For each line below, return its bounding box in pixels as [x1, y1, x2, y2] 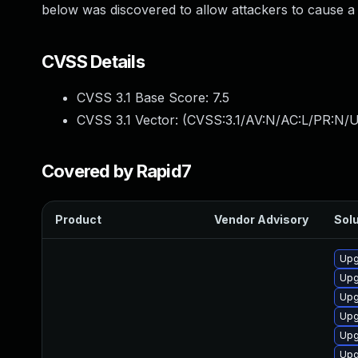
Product [55, 213, 101, 226]
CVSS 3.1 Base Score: [77, 89, 213, 105]
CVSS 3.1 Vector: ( [77, 112, 187, 128]
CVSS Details [42, 51, 145, 72]
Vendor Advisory [214, 213, 308, 226]
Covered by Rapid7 [42, 161, 192, 181]
